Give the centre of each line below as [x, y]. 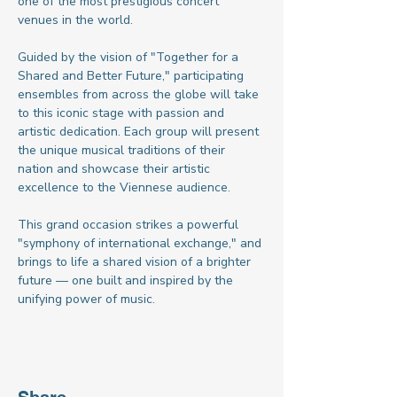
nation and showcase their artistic [116, 169]
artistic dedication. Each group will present [140, 132]
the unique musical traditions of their [123, 150]
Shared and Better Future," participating [132, 76]
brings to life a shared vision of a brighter [136, 262]
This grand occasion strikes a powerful [130, 225]
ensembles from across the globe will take [140, 94]
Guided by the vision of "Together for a [130, 57]
